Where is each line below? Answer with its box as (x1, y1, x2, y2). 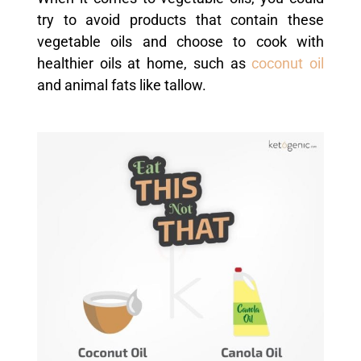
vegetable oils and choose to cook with (36, 33, 325, 50)
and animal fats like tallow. (36, 77, 206, 93)
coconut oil (245, 55, 325, 72)
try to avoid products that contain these (36, 11, 325, 28)
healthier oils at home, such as (36, 55, 246, 72)
